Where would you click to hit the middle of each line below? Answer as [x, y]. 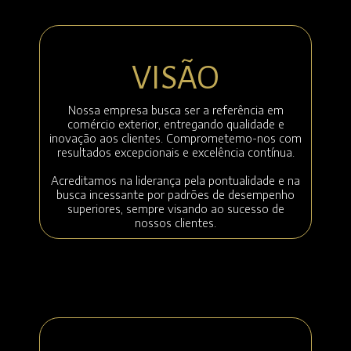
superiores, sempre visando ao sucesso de [175, 209]
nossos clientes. [175, 223]
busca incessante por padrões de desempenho [175, 195]
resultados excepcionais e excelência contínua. [175, 152]
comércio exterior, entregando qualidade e [175, 124]
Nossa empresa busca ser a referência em [175, 110]
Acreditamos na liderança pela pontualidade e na [175, 181]
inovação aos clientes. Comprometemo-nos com [175, 138]
